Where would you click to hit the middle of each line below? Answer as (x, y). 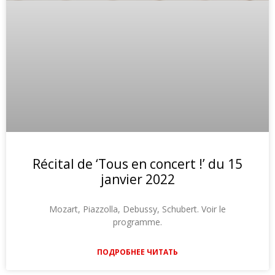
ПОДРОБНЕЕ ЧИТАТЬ (137, 252)
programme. (137, 222)
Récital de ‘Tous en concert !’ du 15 (137, 164)
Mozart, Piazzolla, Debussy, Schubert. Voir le (137, 209)
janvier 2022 (137, 180)
